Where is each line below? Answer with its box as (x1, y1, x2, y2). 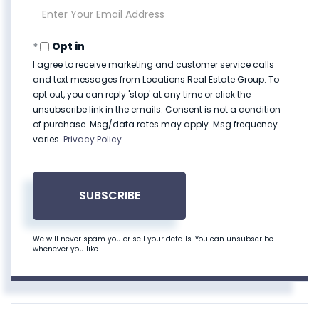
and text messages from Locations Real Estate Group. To (33, 73, 279, 86)
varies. (33, 133, 63, 146)
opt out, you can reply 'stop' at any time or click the (33, 88, 251, 101)
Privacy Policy (63, 133, 122, 146)
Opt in (52, 39, 85, 54)
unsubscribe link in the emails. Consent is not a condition (33, 103, 281, 116)
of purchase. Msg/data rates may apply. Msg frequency (33, 118, 278, 131)
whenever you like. (33, 244, 100, 255)
